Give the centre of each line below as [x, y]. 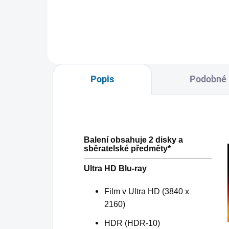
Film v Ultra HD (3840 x [147, 191]
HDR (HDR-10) [132, 223]
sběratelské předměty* [127, 148]
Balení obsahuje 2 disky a [133, 140]
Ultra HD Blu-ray [115, 168]
